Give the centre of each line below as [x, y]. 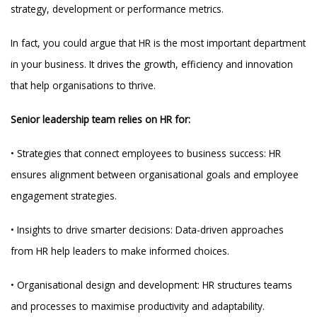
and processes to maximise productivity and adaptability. [138, 306]
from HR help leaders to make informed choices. [120, 250]
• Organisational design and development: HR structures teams [152, 284]
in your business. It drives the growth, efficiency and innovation [152, 64]
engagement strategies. [64, 195]
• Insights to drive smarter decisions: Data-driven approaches [148, 229]
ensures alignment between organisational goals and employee [155, 174]
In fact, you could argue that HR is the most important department [158, 42]
